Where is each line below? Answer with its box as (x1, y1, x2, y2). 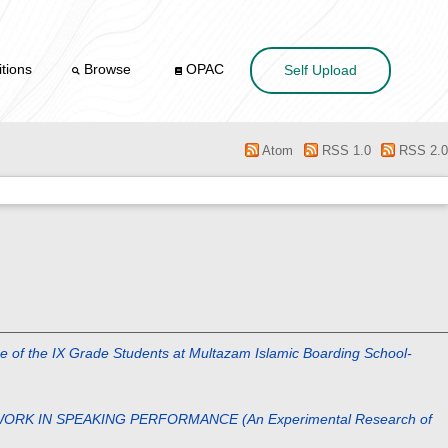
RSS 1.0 (317, 143, 371, 159)
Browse (80, 61, 136, 78)
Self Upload (284, 62, 357, 79)
